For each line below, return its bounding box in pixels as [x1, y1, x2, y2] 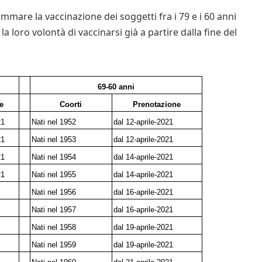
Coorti [60, 99, 82, 109]
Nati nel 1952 [32, 117, 77, 126]
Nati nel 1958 [32, 222, 77, 232]
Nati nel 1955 [32, 170, 77, 179]
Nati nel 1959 [32, 240, 77, 249]
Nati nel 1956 [32, 187, 77, 196]
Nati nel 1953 [32, 135, 77, 144]
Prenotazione [133, 99, 181, 109]
